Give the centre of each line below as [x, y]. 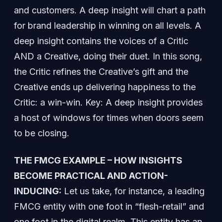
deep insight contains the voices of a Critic [101, 41]
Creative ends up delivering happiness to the [105, 87]
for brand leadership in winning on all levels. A [108, 26]
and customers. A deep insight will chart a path [110, 10]
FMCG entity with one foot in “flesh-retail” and [109, 206]
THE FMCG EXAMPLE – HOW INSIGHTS [98, 160]
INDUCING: [38, 191]
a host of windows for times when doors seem [109, 118]
